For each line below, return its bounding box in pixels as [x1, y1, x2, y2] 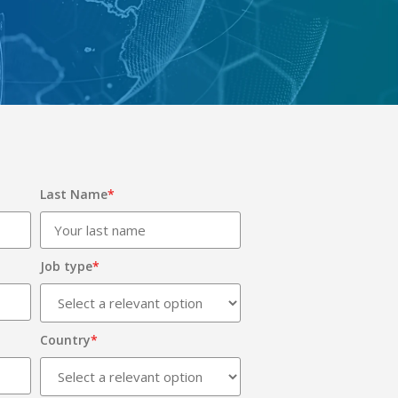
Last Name [40, 186, 108, 203]
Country [40, 331, 92, 348]
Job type [40, 258, 93, 275]
